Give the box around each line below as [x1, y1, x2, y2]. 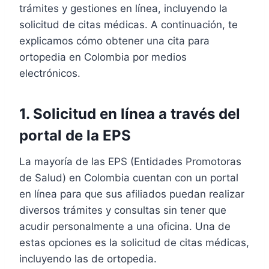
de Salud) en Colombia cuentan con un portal [19, 172, 238, 184]
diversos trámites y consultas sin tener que [19, 204, 226, 216]
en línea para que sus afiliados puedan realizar [19, 188, 244, 200]
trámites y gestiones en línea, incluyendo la [19, 2, 228, 14]
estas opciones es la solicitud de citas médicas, [19, 237, 249, 249]
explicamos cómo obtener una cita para [19, 35, 210, 47]
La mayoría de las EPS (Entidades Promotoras [19, 156, 241, 168]
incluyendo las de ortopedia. [19, 253, 157, 265]
